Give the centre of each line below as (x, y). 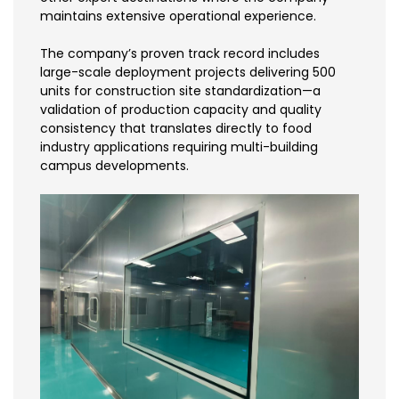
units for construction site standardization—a (180, 90)
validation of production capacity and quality (181, 109)
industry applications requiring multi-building (179, 147)
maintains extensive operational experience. (178, 16)
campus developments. (114, 165)
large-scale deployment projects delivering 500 (188, 72)
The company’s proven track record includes (180, 53)
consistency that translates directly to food (176, 128)
